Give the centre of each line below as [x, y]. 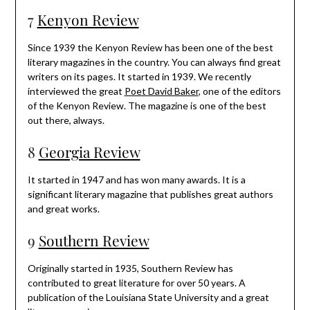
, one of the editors [239, 91]
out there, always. [66, 120]
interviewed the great [76, 91]
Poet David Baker [161, 91]
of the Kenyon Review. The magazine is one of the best [147, 105]
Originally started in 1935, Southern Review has [130, 268]
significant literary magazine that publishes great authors [150, 194]
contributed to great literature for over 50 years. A [136, 282]
